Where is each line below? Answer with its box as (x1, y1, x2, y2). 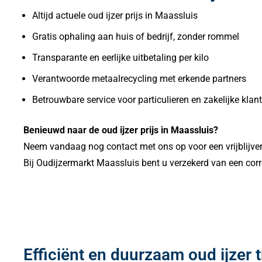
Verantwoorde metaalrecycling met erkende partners (32, 73, 246, 84)
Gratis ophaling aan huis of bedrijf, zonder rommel (32, 30, 239, 42)
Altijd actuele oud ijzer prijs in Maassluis (32, 9, 198, 21)
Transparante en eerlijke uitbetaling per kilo (32, 51, 209, 63)
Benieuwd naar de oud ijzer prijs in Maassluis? (23, 124, 218, 136)
